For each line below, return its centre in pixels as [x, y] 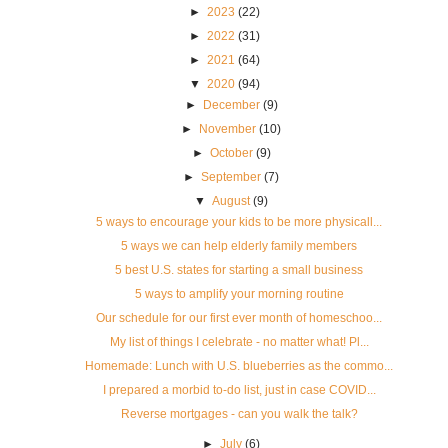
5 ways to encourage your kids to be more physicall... [239, 221]
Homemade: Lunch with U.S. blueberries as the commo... [239, 365]
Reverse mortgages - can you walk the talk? [239, 413]
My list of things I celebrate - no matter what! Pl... [239, 341]
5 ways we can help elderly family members [239, 245]
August [231, 200]
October [231, 152]
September [231, 176]
